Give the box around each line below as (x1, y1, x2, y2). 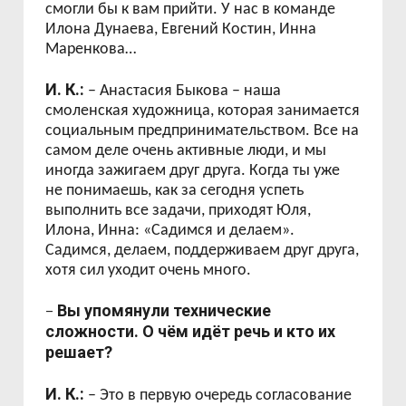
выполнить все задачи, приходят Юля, (45, 202, 312, 219)
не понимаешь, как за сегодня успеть (45, 182, 304, 199)
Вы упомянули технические (57, 301, 272, 320)
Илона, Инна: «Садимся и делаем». (45, 222, 295, 239)
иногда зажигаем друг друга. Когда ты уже (45, 162, 341, 179)
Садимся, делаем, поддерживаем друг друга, (45, 242, 360, 259)
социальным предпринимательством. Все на (45, 122, 360, 140)
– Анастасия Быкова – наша (84, 82, 282, 100)
